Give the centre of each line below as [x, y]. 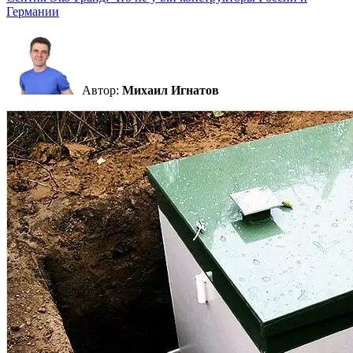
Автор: [102, 90]
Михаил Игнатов [171, 90]
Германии [33, 11]
